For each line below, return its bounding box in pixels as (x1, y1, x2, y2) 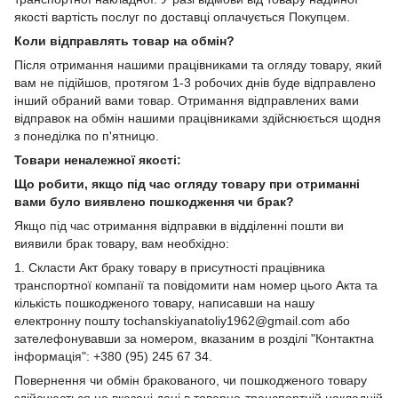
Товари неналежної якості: (14, 152, 181, 167)
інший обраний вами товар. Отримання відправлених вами (14, 92, 359, 107)
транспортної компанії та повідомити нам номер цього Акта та (14, 277, 378, 292)
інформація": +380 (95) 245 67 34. (14, 348, 212, 363)
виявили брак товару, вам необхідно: (14, 235, 229, 251)
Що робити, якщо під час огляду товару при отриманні (14, 176, 360, 191)
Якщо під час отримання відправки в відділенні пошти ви (14, 218, 344, 233)
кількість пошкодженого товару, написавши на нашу (14, 295, 314, 310)
